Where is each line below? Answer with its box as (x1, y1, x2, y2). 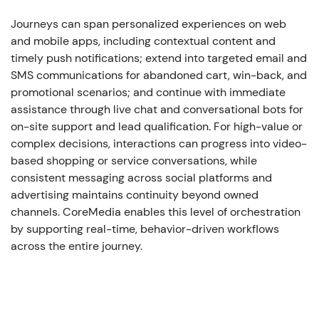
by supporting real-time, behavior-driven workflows (11, 221, 279, 236)
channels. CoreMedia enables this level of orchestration (11, 204, 300, 219)
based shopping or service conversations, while (11, 152, 257, 168)
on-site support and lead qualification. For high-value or (11, 118, 303, 134)
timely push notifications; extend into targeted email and (11, 50, 307, 66)
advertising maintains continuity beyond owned (11, 187, 258, 202)
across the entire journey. (11, 238, 142, 253)
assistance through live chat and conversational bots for (11, 101, 303, 117)
